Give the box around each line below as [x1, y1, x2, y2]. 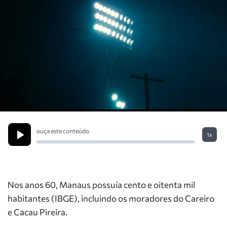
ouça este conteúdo [36, 127, 90, 134]
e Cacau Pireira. [8, 207, 67, 217]
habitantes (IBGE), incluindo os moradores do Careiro [8, 193, 214, 204]
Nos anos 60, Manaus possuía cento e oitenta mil [8, 179, 195, 190]
